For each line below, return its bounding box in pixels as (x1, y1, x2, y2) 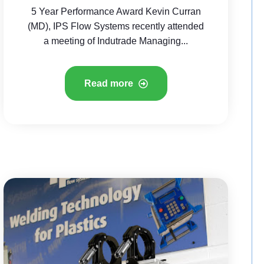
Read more (84, 78, 136, 88)
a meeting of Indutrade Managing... (44, 35, 189, 46)
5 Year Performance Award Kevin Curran (31, 6, 201, 16)
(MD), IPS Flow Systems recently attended (28, 21, 204, 31)
